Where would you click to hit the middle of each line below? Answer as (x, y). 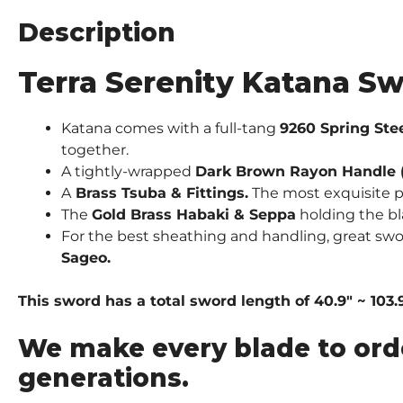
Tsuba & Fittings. (185, 193)
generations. (103, 377)
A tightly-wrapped (128, 171)
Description (97, 32)
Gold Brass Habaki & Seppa (194, 214)
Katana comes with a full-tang (170, 128)
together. (95, 149)
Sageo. (86, 257)
